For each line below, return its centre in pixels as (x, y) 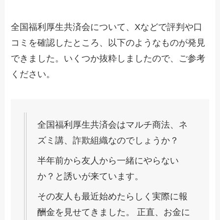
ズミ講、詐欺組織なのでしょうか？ (108, 141)
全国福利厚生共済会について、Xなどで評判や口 (107, 27)
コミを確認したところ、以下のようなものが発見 (108, 42)
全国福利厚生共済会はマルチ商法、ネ (113, 125)
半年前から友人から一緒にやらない (108, 161)
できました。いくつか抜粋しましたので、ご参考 (108, 58)
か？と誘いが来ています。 (91, 177)
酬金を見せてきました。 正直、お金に (114, 212)
